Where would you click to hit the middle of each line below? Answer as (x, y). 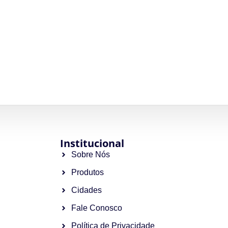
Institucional (92, 143)
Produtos (88, 172)
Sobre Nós (91, 154)
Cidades (87, 190)
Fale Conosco (97, 208)
